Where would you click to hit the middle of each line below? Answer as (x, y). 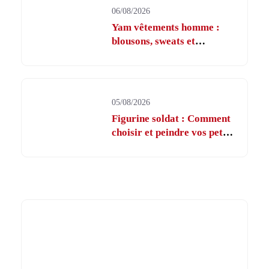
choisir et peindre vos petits (173, 132)
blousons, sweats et (154, 41)
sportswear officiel (154, 55)
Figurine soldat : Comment (171, 118)
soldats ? (131, 146)
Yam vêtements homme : (166, 27)
